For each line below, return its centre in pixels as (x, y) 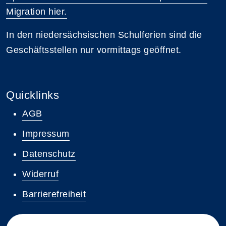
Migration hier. (37, 11)
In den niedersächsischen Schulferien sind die (104, 35)
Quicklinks (33, 95)
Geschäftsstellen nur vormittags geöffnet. (94, 50)
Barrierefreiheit (54, 194)
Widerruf (40, 174)
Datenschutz (49, 154)
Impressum (46, 133)
